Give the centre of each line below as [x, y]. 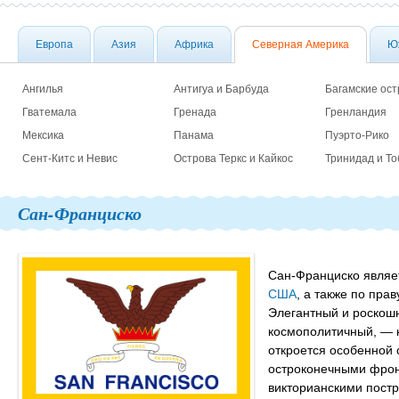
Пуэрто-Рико [357, 135]
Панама [194, 135]
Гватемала [49, 112]
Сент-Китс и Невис [70, 159]
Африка [194, 45]
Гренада [195, 112]
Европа [54, 45]
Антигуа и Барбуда [221, 89]
